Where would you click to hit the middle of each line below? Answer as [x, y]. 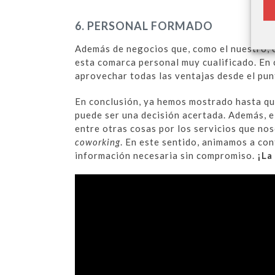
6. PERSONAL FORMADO [144, 26]
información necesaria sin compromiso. [165, 156]
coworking [98, 142]
